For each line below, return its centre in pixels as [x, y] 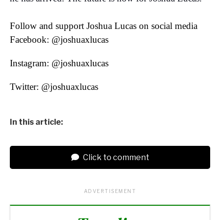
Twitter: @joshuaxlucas [54, 86]
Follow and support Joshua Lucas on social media [104, 26]
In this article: [36, 122]
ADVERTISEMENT [110, 191]
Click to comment [115, 157]
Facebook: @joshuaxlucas [59, 39]
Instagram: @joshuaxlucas [59, 63]
